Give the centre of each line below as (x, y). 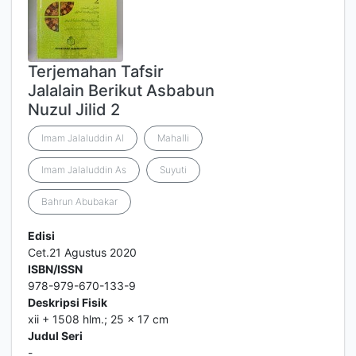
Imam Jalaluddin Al (83, 138)
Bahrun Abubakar (79, 201)
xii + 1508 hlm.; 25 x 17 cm (98, 319)
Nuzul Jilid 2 (74, 110)
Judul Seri (55, 336)
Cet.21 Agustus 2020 (82, 252)
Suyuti (173, 170)
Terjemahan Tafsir (96, 72)
